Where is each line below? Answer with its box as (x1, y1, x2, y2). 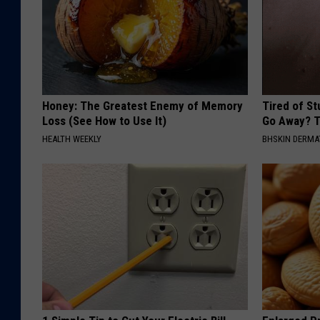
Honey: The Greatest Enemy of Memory (42, 98, 243, 113)
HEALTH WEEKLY (42, 133, 101, 144)
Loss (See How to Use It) (42, 113, 166, 128)
